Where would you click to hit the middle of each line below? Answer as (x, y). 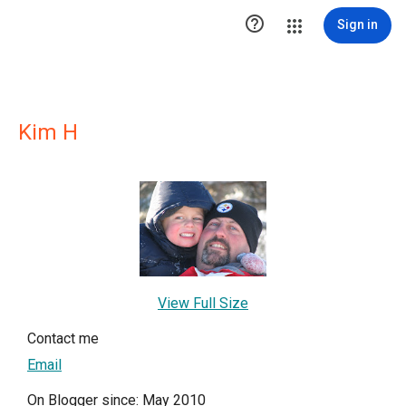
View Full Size (203, 303)
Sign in (358, 24)
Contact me (63, 338)
